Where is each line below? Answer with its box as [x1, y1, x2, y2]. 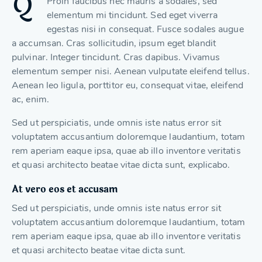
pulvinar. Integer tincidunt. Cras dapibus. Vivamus [12, 50, 220, 64]
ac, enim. [12, 92, 49, 106]
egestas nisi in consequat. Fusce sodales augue [47, 22, 244, 36]
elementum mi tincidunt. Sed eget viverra [47, 8, 218, 22]
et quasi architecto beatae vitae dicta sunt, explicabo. [12, 158, 230, 171]
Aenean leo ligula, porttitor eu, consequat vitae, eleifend [12, 78, 243, 92]
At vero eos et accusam [12, 181, 118, 196]
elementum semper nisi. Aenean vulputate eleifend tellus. [12, 64, 250, 78]
